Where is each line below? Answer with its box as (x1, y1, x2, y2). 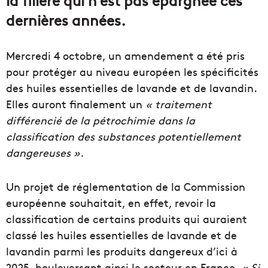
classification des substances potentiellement (6, 129, 241, 144)
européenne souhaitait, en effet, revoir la (6, 195, 216, 211)
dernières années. (6, 10, 126, 30)
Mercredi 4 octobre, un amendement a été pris (6, 48, 245, 63)
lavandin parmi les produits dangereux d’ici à (6, 243, 237, 259)
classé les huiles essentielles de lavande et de (6, 227, 237, 243)
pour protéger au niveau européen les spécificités (6, 64, 258, 80)
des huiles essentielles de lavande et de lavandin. (6, 80, 257, 96)
